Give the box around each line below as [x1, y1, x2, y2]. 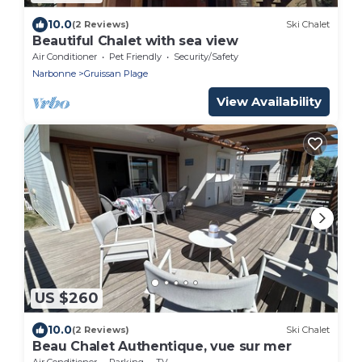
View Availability [217, 93, 322, 109]
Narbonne [32, 67, 76, 79]
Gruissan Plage [84, 67, 148, 79]
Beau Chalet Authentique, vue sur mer [32, 338, 292, 354]
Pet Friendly [109, 50, 162, 62]
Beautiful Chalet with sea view [32, 32, 238, 48]
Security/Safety [174, 50, 238, 62]
